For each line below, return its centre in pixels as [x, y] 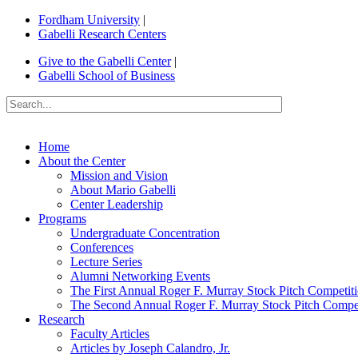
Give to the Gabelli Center [105, 61]
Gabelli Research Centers [102, 34]
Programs [62, 219]
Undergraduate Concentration [145, 233]
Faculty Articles [110, 334]
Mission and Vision [119, 175]
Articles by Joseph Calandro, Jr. [150, 348]
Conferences [102, 247]
